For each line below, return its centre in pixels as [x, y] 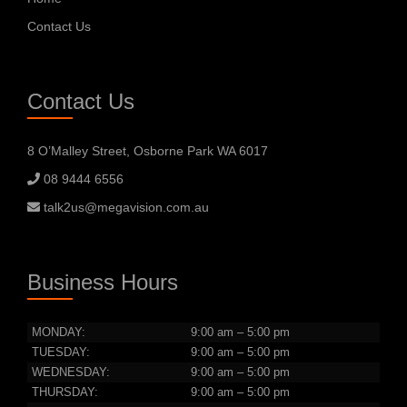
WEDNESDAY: [71, 372]
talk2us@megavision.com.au [124, 207]
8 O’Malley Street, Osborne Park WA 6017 [148, 150]
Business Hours [103, 282]
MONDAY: [59, 332]
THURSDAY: [65, 392]
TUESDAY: [61, 352]
